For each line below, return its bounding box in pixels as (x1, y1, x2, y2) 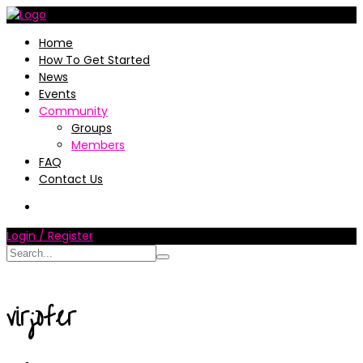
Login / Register (6, 228, 93, 244)
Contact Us (39, 171, 103, 187)
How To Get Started (39, 52, 150, 68)
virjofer (6, 293, 77, 341)
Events (39, 86, 76, 102)
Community (39, 103, 108, 119)
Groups (71, 120, 112, 136)
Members (71, 137, 125, 153)
